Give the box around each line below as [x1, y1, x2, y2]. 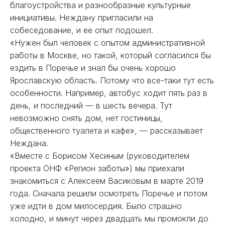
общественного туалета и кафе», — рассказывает [10, 126, 203, 136]
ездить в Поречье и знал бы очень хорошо [10, 63, 176, 73]
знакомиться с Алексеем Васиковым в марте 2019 [10, 176, 203, 186]
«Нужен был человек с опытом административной [10, 38, 205, 48]
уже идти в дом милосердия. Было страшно [10, 201, 182, 211]
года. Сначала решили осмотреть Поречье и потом [10, 188, 207, 198]
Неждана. [10, 138, 51, 148]
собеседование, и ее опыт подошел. [10, 25, 153, 35]
